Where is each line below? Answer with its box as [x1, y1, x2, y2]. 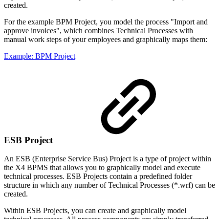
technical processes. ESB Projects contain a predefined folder [4, 172, 192, 181]
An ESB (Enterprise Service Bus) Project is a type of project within [4, 154, 211, 163]
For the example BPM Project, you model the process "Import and [4, 17, 208, 26]
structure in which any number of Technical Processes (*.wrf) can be [4, 181, 215, 190]
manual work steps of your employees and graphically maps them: [4, 35, 207, 44]
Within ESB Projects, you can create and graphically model [4, 206, 186, 215]
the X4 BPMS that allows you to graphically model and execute [4, 163, 200, 172]
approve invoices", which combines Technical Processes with [4, 26, 193, 35]
